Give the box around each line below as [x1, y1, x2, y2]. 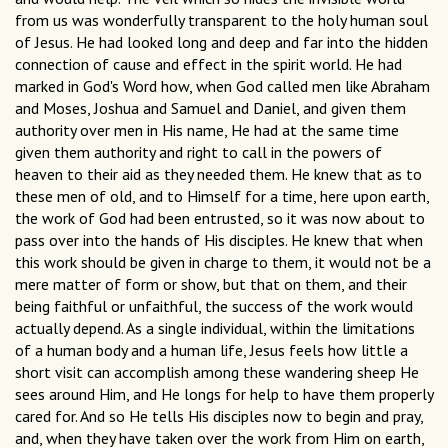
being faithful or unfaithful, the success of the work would [15, 296, 413, 317]
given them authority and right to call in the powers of [15, 142, 382, 163]
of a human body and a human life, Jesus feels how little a [15, 340, 408, 361]
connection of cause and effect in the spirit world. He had [15, 54, 402, 75]
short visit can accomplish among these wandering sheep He [15, 362, 419, 383]
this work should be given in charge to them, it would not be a [15, 252, 431, 273]
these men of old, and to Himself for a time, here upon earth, [15, 186, 429, 207]
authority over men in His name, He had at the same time [15, 120, 399, 141]
